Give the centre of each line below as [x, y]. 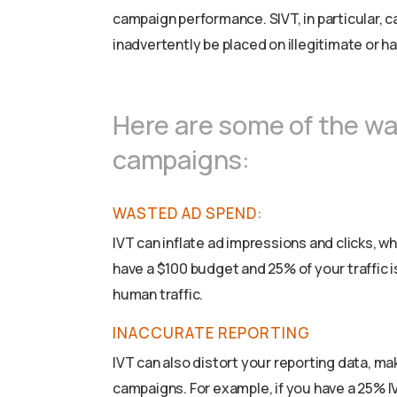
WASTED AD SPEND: [189, 214]
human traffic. [158, 295]
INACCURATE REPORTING [211, 333]
